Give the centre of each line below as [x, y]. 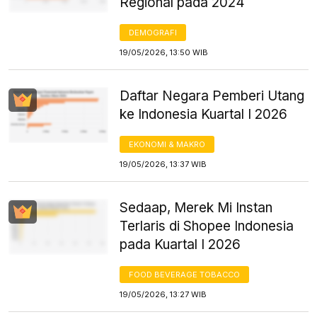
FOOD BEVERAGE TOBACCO [185, 274]
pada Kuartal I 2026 [180, 244]
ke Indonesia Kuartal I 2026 [204, 114]
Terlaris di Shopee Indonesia [207, 226]
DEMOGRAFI [153, 32]
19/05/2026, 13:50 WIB [164, 52]
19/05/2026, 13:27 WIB [163, 294]
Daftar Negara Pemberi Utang [212, 96]
